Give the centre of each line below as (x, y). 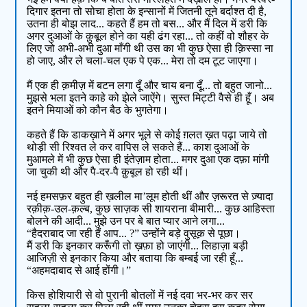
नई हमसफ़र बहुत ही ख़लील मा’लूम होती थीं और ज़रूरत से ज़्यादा (150, 197)
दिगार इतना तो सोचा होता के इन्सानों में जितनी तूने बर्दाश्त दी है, (147, 12)
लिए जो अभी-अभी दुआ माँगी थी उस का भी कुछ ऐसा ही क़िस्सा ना (150, 49)
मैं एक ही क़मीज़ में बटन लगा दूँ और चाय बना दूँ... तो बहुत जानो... (150, 86)
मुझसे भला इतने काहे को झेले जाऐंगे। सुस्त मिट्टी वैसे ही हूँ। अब (151, 98)
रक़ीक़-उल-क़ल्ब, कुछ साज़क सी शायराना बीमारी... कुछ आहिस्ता (151, 209)
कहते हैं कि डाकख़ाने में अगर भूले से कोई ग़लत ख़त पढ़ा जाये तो (147, 135)
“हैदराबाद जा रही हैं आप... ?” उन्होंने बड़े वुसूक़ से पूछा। (134, 234)
